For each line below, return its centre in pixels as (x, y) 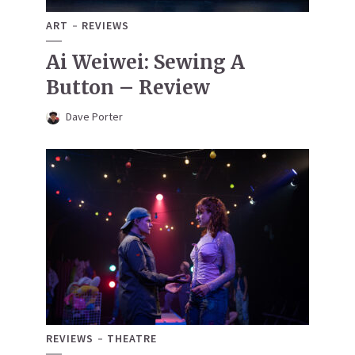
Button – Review (128, 88)
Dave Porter (94, 117)
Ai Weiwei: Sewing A (145, 63)
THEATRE (132, 339)
